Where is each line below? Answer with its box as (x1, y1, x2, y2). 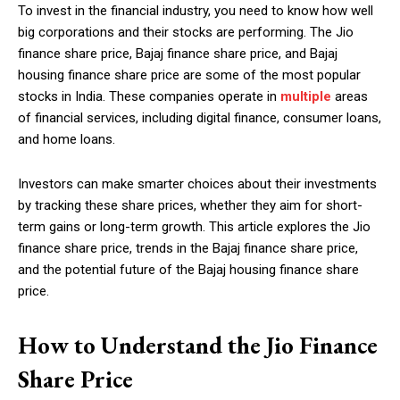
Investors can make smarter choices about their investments (18, 176, 377, 193)
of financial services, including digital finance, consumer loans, (18, 110, 381, 127)
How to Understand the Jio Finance (18, 329, 378, 362)
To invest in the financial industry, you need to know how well (18, 3, 373, 20)
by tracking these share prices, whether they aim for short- (18, 197, 362, 214)
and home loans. (18, 131, 115, 148)
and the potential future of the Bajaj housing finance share (18, 262, 359, 279)
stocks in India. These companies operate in (18, 88, 280, 105)
